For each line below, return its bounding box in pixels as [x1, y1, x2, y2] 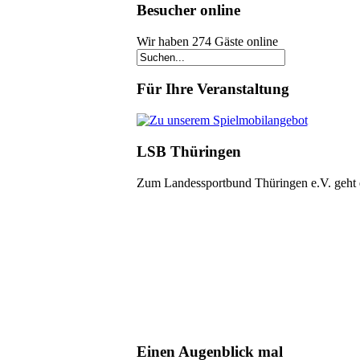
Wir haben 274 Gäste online [136, 34, 278, 48]
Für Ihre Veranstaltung [136, 80, 289, 98]
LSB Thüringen [136, 142, 241, 160]
